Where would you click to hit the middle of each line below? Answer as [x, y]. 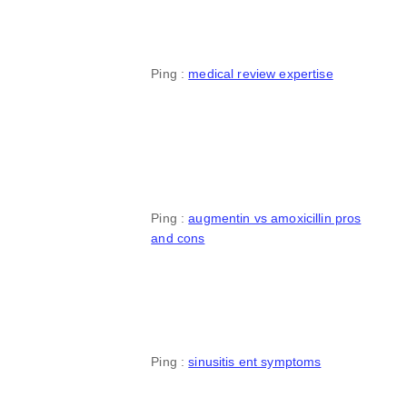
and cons [178, 238]
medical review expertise [261, 74]
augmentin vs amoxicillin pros [275, 218]
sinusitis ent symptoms [255, 362]
